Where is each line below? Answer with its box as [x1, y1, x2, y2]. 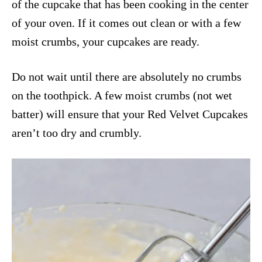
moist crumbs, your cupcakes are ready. [12, 35, 199, 48]
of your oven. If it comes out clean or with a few [12, 16, 241, 29]
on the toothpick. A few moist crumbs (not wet [12, 88, 232, 102]
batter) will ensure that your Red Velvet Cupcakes [12, 107, 248, 120]
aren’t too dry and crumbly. [12, 126, 142, 139]
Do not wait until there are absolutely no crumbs [12, 70, 242, 83]
